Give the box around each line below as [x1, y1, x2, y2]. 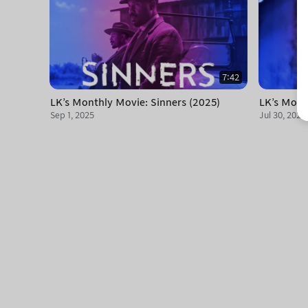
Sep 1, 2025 [50, 110, 94, 120]
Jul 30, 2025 [259, 110, 306, 120]
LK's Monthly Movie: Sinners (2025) [50, 97, 220, 108]
